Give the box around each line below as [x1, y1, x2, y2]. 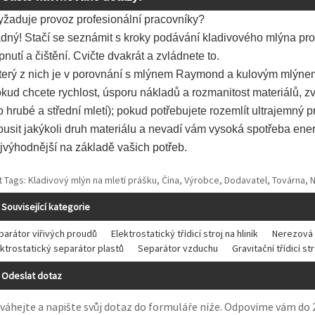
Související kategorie [1, 200, 90, 213]
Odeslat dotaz [1, 269, 62, 282]
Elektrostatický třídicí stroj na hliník [111, 226, 258, 240]
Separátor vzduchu [138, 241, 218, 255]
